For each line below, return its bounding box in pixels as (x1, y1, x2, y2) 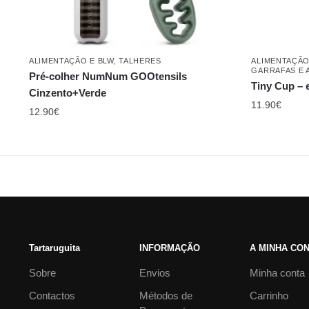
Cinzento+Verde (28, 87, 106, 99)
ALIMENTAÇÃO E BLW (28, 57, 114, 66)
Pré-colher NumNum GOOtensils (28, 70, 187, 83)
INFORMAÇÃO (139, 243, 201, 254)
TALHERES (119, 57, 161, 66)
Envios (139, 267, 171, 279)
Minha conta (250, 267, 306, 279)
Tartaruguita (28, 243, 80, 254)
